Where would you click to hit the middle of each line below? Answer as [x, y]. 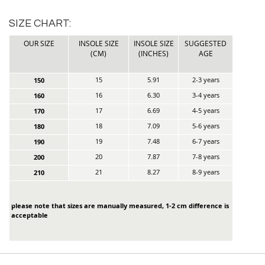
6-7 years [206, 141]
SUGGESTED [206, 43]
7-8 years [206, 156]
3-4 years [206, 95]
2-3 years [206, 79]
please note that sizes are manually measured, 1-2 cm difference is [120, 205]
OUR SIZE [39, 43]
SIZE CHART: [40, 23]
